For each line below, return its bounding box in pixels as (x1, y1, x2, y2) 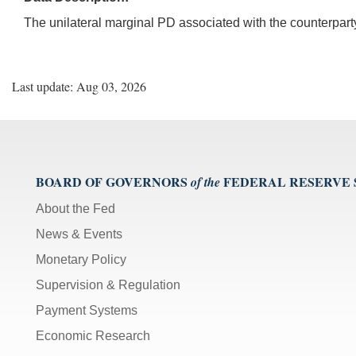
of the (191, 172, 220, 191)
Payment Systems (36, 303, 137, 317)
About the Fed (36, 201, 115, 215)
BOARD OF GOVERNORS (36, 172, 188, 191)
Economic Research (36, 328, 150, 342)
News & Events (36, 226, 122, 241)
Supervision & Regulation (36, 277, 180, 292)
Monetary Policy (36, 252, 126, 266)
